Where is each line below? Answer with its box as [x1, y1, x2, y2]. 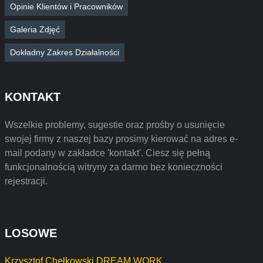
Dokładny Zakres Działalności [10, 48, 119, 57]
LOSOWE [5, 227, 57, 240]
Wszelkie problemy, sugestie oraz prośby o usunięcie [5, 120, 225, 130]
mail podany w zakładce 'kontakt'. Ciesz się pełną [5, 148, 210, 158]
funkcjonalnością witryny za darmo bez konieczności [5, 162, 222, 172]
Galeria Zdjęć [10, 25, 60, 34]
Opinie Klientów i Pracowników [10, 2, 123, 11]
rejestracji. [5, 176, 48, 186]
